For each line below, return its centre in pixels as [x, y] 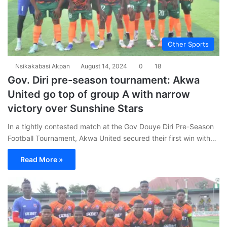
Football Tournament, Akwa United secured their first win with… [112, 138]
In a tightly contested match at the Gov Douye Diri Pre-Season [111, 126]
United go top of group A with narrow [99, 94]
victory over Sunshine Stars [75, 108]
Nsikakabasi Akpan [43, 66]
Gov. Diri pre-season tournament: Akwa [104, 80]
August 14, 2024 [104, 66]
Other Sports [188, 44]
